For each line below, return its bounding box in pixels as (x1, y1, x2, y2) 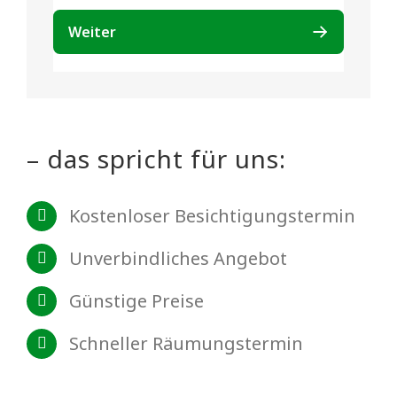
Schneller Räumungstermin (69, 331, 303, 355)
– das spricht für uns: (27, 141, 286, 175)
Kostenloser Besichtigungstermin (69, 203, 355, 228)
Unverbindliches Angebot (69, 245, 287, 270)
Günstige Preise (69, 288, 204, 313)
